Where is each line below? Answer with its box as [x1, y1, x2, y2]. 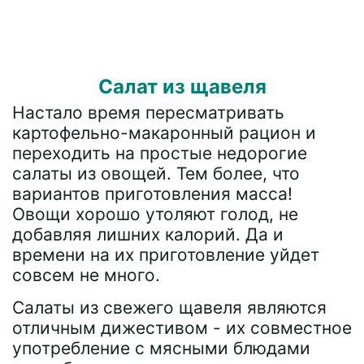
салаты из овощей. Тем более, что [12, 163, 300, 184]
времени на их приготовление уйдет [12, 245, 319, 265]
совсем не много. [12, 265, 160, 285]
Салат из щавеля [97, 75, 266, 98]
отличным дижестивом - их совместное [12, 318, 352, 338]
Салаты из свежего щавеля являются [12, 297, 327, 318]
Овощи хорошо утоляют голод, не [12, 204, 298, 224]
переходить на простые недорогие [12, 143, 307, 163]
